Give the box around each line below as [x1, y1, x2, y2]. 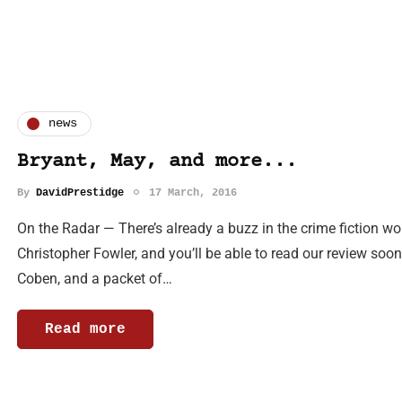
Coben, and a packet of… [17, 269, 172, 287]
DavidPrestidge [36, 186, 124, 199]
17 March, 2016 [149, 186, 237, 199]
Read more [45, 320, 126, 337]
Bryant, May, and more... [17, 150, 297, 173]
